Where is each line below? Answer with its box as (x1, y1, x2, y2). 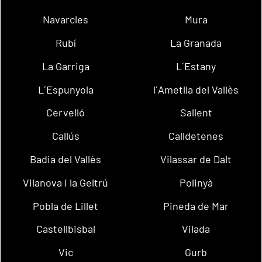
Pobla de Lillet (33, 199, 99, 212)
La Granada (170, 36, 222, 49)
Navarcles (43, 13, 89, 26)
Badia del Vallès (30, 152, 102, 166)
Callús (51, 129, 80, 143)
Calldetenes (168, 129, 224, 143)
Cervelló (46, 106, 85, 119)
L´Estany (176, 59, 216, 73)
